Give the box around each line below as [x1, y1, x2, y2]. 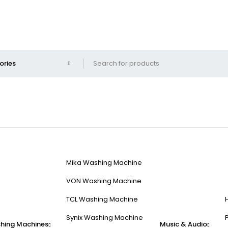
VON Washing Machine [66, 176, 141, 186]
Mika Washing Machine [66, 158, 142, 167]
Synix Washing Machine [66, 213, 143, 222]
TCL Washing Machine [66, 194, 138, 204]
